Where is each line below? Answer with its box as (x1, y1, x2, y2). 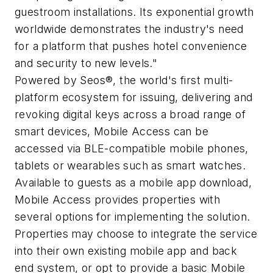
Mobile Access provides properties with (15, 193, 221, 206)
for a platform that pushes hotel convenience (15, 39, 247, 52)
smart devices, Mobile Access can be (15, 124, 208, 138)
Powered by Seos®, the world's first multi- (15, 73, 233, 87)
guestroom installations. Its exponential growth (15, 5, 254, 18)
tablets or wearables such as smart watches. (15, 158, 246, 172)
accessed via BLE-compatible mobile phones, (15, 141, 249, 155)
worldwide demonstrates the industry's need (15, 22, 244, 35)
